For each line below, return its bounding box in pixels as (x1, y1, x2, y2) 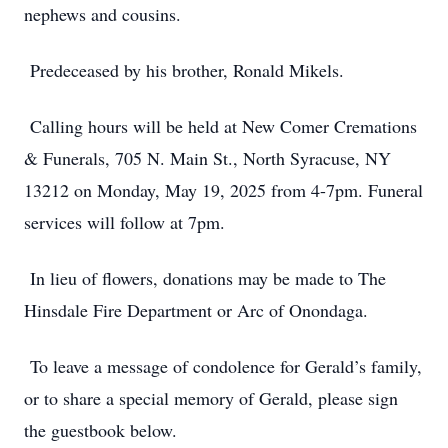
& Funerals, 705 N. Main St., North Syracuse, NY (24, 146, 391, 170)
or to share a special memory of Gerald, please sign (24, 386, 398, 410)
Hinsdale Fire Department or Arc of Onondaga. (24, 298, 368, 322)
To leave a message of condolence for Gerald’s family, (24, 354, 422, 378)
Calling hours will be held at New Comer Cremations (24, 114, 417, 138)
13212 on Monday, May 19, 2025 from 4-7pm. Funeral (24, 178, 423, 202)
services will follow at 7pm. (24, 210, 225, 234)
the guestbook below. (24, 418, 177, 442)
